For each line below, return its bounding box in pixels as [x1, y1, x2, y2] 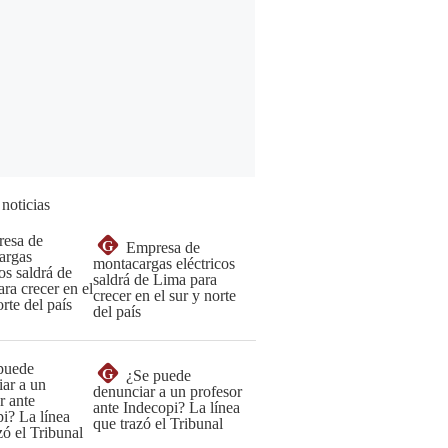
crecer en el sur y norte [93, 287, 236, 304]
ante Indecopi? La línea [93, 399, 240, 416]
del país [93, 303, 141, 320]
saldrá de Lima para [93, 271, 217, 288]
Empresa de [126, 239, 200, 256]
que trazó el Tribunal [93, 415, 223, 432]
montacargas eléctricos [93, 255, 235, 272]
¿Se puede [126, 367, 191, 384]
